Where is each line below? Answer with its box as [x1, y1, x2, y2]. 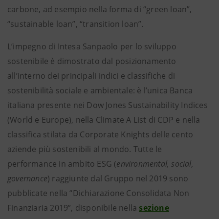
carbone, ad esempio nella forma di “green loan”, [7, 4, 192, 15]
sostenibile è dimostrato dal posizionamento [7, 56, 176, 66]
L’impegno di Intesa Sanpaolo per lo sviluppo [7, 41, 176, 52]
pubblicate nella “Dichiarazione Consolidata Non [7, 188, 190, 198]
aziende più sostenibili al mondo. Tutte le [7, 144, 162, 154]
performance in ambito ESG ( [7, 158, 117, 169]
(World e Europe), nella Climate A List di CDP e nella [7, 114, 200, 125]
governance [7, 173, 47, 184]
